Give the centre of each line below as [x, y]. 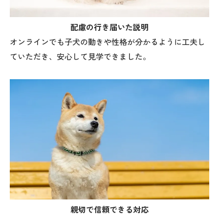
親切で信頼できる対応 [109, 210]
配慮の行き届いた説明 [109, 27]
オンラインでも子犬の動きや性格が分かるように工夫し [108, 42]
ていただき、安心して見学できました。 [80, 57]
